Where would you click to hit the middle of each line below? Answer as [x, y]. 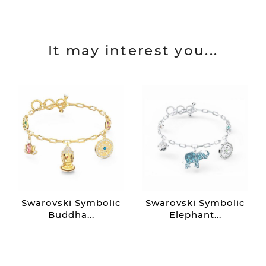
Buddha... [71, 215]
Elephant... [195, 215]
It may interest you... [133, 51]
